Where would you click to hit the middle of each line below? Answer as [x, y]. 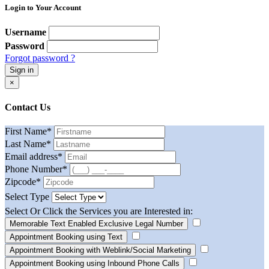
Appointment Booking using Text [66, 237]
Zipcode [20, 181]
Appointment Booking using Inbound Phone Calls [95, 263]
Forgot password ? [40, 58]
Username [26, 32]
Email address [31, 156]
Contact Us [28, 107]
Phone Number [34, 169]
